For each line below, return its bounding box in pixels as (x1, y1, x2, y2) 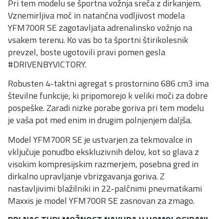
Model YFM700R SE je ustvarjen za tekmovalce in (8, 132, 192, 146)
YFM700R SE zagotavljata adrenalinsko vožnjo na (8, 21, 192, 34)
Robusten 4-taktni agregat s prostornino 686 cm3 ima (8, 77, 209, 90)
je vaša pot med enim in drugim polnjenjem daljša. (8, 113, 192, 127)
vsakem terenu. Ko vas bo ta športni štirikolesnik (8, 33, 188, 46)
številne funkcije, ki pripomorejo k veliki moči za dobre (8, 89, 208, 103)
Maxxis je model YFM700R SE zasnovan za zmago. (8, 194, 195, 207)
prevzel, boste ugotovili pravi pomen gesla (8, 45, 165, 59)
